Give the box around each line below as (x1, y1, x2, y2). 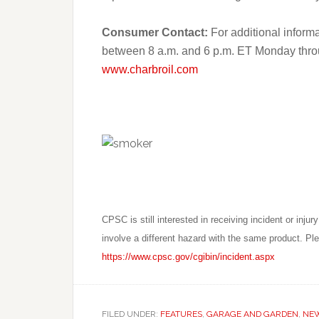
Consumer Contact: (102, 26, 211, 38)
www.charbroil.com (102, 63, 198, 75)
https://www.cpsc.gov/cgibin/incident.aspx (102, 251, 275, 262)
